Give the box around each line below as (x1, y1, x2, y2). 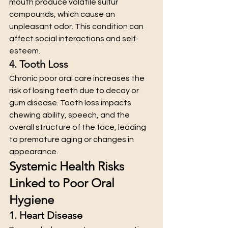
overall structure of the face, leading (9, 123, 148, 131)
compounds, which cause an (9, 10, 117, 18)
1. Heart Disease (9, 209, 82, 221)
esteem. (9, 47, 40, 55)
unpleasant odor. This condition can (9, 22, 145, 31)
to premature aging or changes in (9, 135, 135, 144)
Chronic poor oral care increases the (9, 74, 146, 82)
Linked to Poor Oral (9, 176, 118, 190)
